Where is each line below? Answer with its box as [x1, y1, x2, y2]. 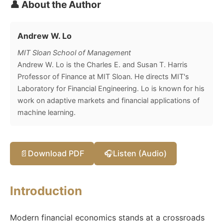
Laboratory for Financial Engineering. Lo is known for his [17, 84, 205, 93]
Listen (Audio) [113, 148, 167, 158]
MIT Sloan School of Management [17, 48, 131, 57]
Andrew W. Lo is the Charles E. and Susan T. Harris [17, 60, 188, 69]
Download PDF [28, 148, 84, 158]
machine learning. [17, 108, 76, 116]
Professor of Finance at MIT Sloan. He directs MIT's [17, 72, 189, 81]
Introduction [10, 183, 82, 198]
